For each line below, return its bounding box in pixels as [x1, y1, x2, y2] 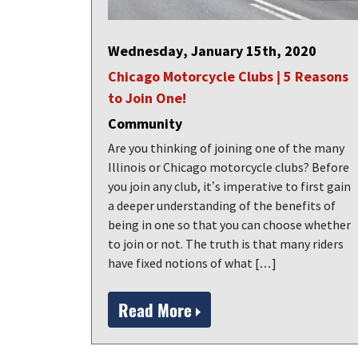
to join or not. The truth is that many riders [108, 236, 344, 252]
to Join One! [108, 89, 186, 107]
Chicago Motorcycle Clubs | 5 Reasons [108, 67, 348, 86]
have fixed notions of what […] [108, 255, 276, 271]
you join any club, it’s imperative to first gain [108, 178, 351, 194]
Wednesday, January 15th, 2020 [108, 42, 316, 60]
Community [108, 114, 182, 133]
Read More [118, 297, 196, 322]
